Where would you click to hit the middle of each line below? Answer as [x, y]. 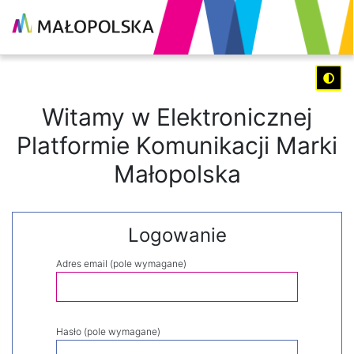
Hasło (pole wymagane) [108, 331]
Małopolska [177, 174]
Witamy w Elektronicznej [177, 117]
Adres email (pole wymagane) [121, 264]
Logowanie [177, 235]
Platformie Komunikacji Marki [177, 145]
